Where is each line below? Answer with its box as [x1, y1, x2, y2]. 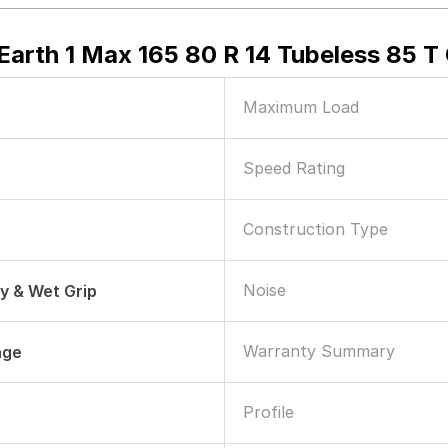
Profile [243, 402, 294, 422]
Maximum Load [243, 97, 359, 117]
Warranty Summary [243, 341, 395, 361]
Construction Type [243, 219, 388, 239]
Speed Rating [243, 158, 345, 178]
